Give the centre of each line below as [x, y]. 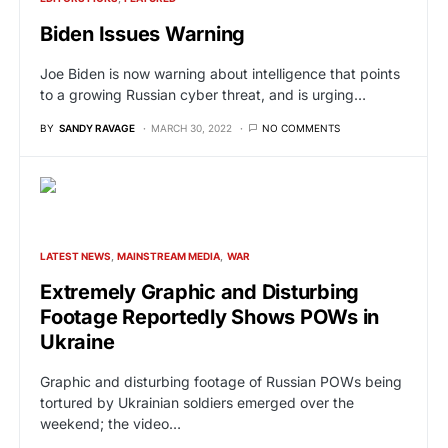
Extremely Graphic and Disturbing [199, 292]
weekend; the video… [110, 423]
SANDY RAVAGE [97, 128]
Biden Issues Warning [142, 34]
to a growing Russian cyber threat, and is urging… [203, 94]
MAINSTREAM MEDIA [169, 256]
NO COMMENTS [301, 128]
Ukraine [77, 342]
